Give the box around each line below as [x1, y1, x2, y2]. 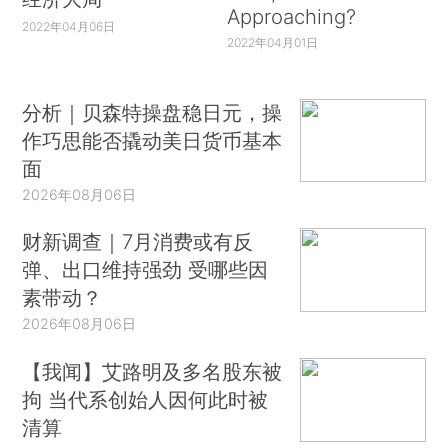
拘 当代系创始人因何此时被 [22, 387, 269, 413]
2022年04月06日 [22, 18, 116, 34]
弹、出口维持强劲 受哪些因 [22, 257, 269, 283]
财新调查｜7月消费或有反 [22, 229, 254, 255]
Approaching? [226, 4, 356, 30]
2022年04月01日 [226, 34, 318, 50]
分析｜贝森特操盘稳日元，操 [22, 99, 283, 125]
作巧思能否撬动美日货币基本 [22, 127, 283, 153]
